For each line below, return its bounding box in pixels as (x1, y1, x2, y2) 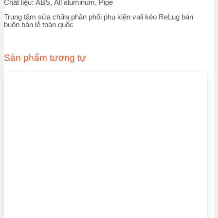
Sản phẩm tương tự (4, 53, 86, 63)
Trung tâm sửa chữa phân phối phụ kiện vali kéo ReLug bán (4, 13, 193, 21)
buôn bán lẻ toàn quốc (4, 21, 73, 29)
